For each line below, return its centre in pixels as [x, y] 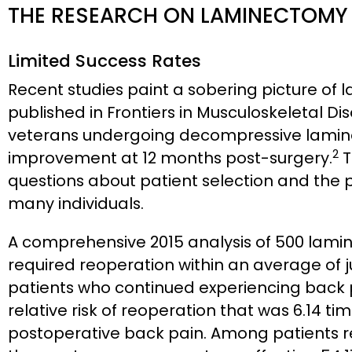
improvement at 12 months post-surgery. [170, 158]
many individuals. [76, 204]
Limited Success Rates [104, 61]
